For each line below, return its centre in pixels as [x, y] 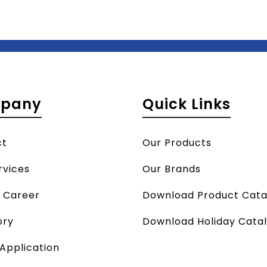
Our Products [177, 143]
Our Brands [172, 169]
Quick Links [187, 104]
